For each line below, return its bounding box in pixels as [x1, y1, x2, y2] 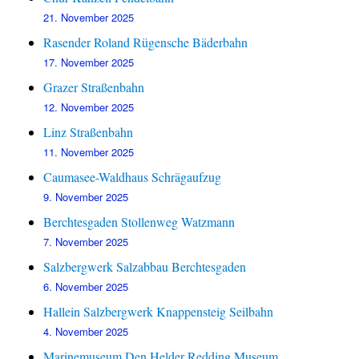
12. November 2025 [43, 99, 135, 115]
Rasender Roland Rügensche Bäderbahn [43, 34, 248, 51]
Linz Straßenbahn [43, 123, 134, 141]
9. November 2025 [43, 189, 129, 205]
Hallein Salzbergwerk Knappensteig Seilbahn [43, 303, 274, 321]
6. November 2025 [43, 279, 129, 295]
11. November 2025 [43, 144, 135, 160]
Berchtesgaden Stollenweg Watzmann [43, 213, 236, 231]
